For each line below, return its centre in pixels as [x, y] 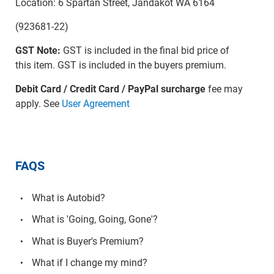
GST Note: [38, 50]
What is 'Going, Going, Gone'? [94, 220]
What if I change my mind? [89, 262]
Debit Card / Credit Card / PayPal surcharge [110, 89]
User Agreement [95, 103]
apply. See [38, 103]
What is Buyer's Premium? [87, 241]
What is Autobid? [68, 198]
